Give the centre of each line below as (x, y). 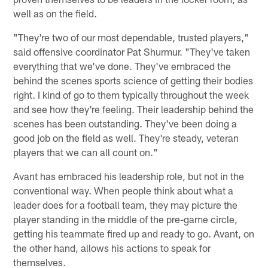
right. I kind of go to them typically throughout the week (131, 94)
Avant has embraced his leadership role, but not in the (129, 176)
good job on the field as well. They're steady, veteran (126, 137)
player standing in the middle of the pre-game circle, (126, 219)
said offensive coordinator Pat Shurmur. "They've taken (132, 51)
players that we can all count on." (86, 152)
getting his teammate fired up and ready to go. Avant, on (134, 233)
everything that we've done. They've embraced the (122, 66)
